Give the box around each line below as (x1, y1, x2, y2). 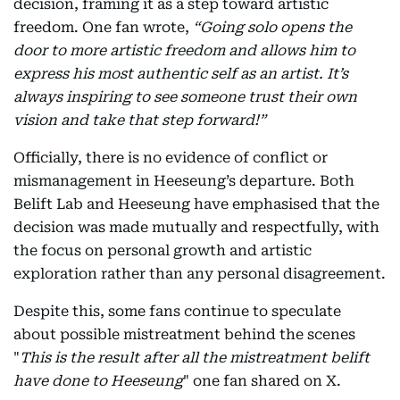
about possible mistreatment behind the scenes (13, 326, 355, 343)
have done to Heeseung (13, 372, 183, 389)
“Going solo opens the (193, 19, 352, 36)
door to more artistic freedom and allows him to (13, 42, 355, 59)
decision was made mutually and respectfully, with (13, 219, 379, 236)
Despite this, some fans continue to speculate (13, 303, 341, 320)
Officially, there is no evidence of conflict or (13, 149, 328, 166)
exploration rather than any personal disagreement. (13, 265, 386, 282)
